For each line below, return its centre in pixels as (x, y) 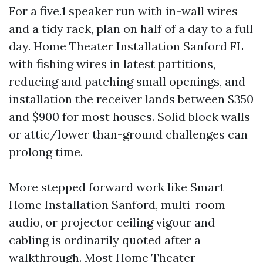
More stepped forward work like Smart (117, 187)
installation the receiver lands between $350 (131, 99)
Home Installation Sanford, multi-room (117, 205)
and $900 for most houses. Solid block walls (129, 117)
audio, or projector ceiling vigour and (112, 222)
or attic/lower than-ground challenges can (128, 134)
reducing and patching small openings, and (127, 81)
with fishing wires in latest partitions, (112, 64)
